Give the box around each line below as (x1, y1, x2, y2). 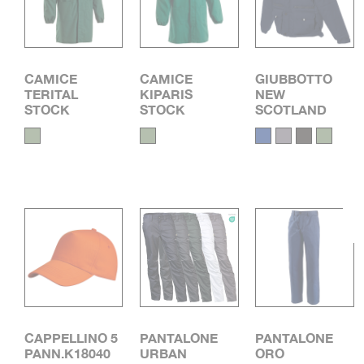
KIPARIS (140, 85, 193, 102)
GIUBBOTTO (255, 70, 333, 86)
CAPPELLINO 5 (24, 329, 118, 345)
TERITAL (24, 85, 78, 102)
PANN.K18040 (24, 344, 110, 361)
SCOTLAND (255, 101, 327, 117)
